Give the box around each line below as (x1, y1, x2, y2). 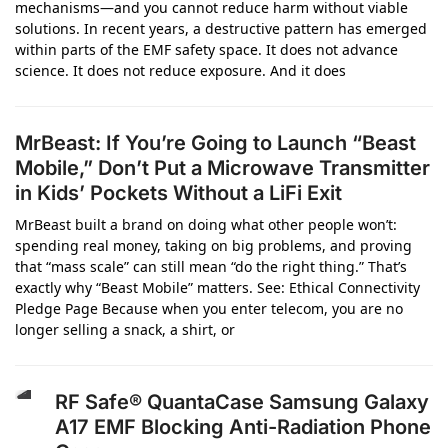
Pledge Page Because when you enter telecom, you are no (15, 299, 403, 318)
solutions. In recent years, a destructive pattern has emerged (15, 19, 427, 38)
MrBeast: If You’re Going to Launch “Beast (15, 131, 416, 155)
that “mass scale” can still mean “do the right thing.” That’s (15, 257, 407, 276)
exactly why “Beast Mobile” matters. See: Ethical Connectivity (15, 278, 420, 297)
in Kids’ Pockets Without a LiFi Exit (15, 181, 342, 205)
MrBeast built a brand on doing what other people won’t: (15, 215, 397, 234)
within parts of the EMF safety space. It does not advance (15, 40, 398, 59)
